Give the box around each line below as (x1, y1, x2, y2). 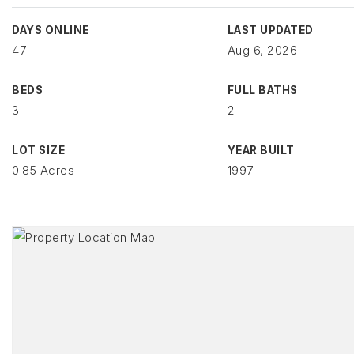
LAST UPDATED (227, 24, 314, 36)
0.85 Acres (12, 163, 74, 178)
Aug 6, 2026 (227, 43, 298, 58)
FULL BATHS (227, 84, 298, 96)
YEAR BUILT (227, 144, 295, 156)
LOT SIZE (12, 144, 65, 156)
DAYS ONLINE (12, 24, 89, 36)
